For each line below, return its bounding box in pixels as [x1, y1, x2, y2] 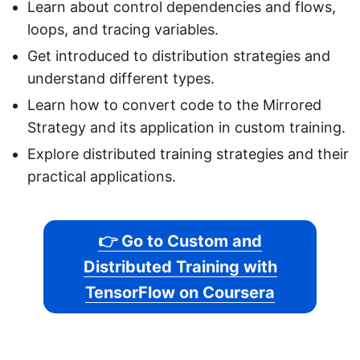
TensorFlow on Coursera [85, 283, 275, 303]
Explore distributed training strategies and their [27, 145, 349, 163]
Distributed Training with [83, 257, 277, 277]
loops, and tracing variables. [27, 21, 219, 39]
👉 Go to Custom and [98, 231, 262, 252]
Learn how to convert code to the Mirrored [27, 96, 321, 114]
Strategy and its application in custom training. [27, 119, 346, 137]
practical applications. [27, 168, 176, 186]
